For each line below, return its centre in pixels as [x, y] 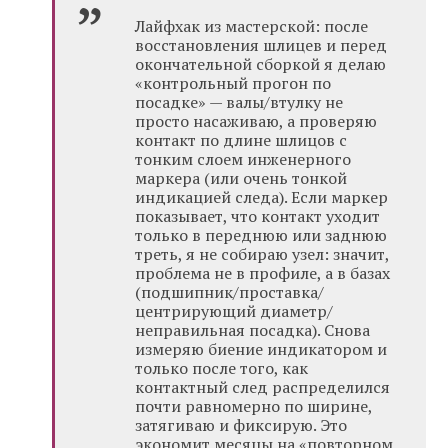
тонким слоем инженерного [243, 159]
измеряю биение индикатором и [261, 349]
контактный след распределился [263, 387]
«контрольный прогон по [233, 83]
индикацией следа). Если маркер [262, 197]
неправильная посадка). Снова [253, 330]
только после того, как [222, 368]
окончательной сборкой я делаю [261, 64]
